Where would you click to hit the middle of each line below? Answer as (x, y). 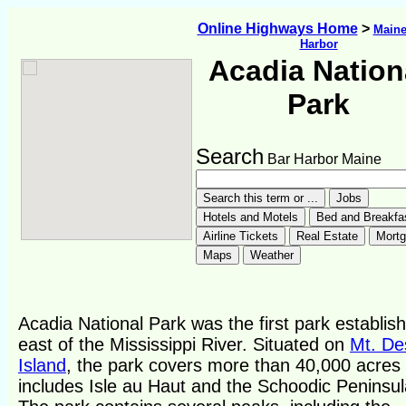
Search (230, 156)
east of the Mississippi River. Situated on (184, 345)
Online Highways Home (277, 29)
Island (42, 366)
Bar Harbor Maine (323, 159)
